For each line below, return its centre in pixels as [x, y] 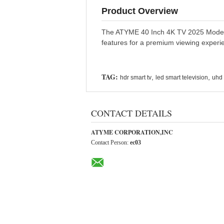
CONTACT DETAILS [131, 113]
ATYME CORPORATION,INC [132, 132]
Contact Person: [110, 142]
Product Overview [140, 11]
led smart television [182, 77]
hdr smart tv [136, 77]
